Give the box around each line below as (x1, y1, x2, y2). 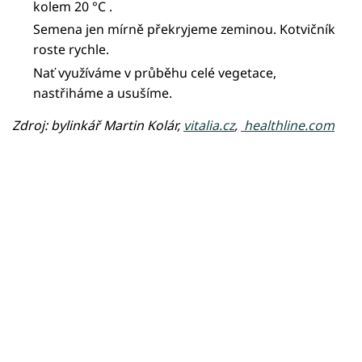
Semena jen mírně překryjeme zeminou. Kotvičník (33, 20, 336, 39)
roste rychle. (33, 40, 110, 59)
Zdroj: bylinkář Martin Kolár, (12, 116, 183, 135)
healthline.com (241, 116, 335, 135)
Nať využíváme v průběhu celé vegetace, (33, 64, 277, 82)
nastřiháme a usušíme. (33, 84, 173, 103)
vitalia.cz (183, 116, 234, 135)
